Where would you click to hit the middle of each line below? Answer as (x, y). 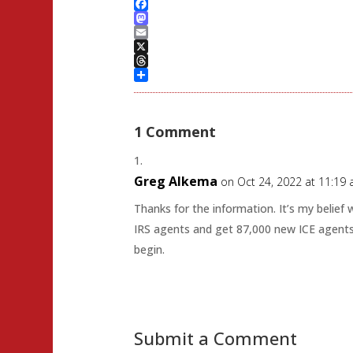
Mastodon (160, 32)
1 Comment (175, 131)
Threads (154, 74)
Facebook (159, 17)
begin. (149, 249)
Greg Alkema (175, 181)
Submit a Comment (215, 338)
